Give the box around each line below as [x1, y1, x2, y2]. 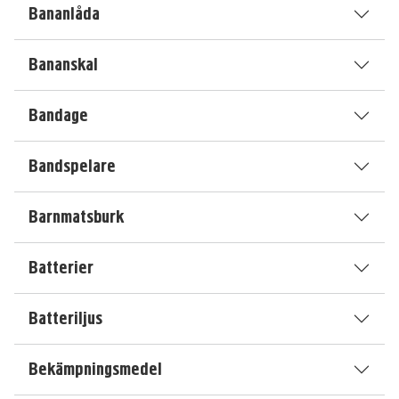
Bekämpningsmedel [28, 358, 162, 380]
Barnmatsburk [28, 206, 124, 228]
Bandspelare [28, 155, 116, 177]
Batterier [28, 256, 94, 279]
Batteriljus [28, 307, 102, 330]
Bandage [28, 104, 88, 126]
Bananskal [28, 53, 98, 76]
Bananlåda [28, 3, 100, 25]
